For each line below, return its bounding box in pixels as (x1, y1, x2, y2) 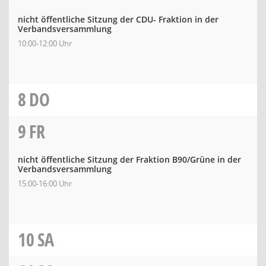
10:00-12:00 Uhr (18, 38, 72, 49)
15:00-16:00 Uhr (18, 178, 72, 189)
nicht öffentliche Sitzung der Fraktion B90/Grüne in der (18, 154, 241, 165)
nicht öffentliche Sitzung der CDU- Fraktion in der (18, 14, 218, 25)
